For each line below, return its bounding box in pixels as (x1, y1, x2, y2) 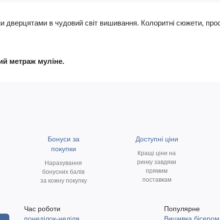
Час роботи (24, 205, 60, 213)
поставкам (142, 176, 171, 183)
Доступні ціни (135, 135, 178, 143)
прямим (146, 167, 167, 174)
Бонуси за (47, 135, 80, 143)
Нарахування (45, 160, 82, 166)
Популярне (164, 205, 200, 213)
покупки (51, 145, 76, 153)
